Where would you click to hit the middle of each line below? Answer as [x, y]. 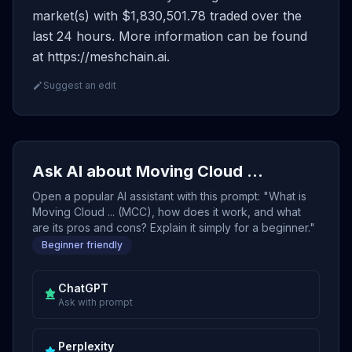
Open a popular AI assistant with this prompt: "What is [169, 196]
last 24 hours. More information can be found [170, 36]
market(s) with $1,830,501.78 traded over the [167, 16]
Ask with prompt [95, 302]
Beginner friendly [82, 245]
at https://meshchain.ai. [101, 57]
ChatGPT [83, 288]
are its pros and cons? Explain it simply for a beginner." [174, 227]
